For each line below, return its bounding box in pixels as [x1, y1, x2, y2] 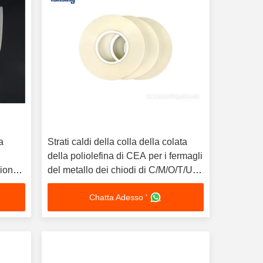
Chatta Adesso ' [89, 193, 148, 202]
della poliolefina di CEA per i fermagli [47, 151, 203, 161]
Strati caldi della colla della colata [47, 137, 187, 147]
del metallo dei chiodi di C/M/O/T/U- [47, 165, 195, 175]
